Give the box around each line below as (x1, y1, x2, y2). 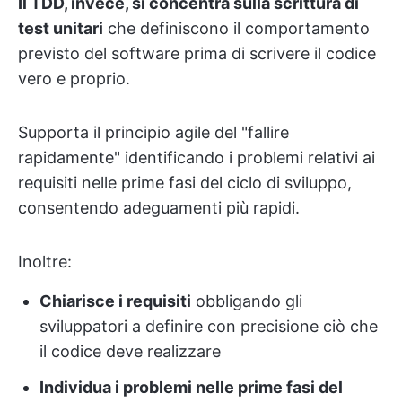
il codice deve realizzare (39, 341, 221, 361)
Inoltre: (18, 251, 72, 271)
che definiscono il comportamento (103, 18, 370, 38)
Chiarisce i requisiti (39, 291, 191, 310)
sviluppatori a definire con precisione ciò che (39, 316, 378, 336)
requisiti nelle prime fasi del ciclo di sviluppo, (18, 172, 352, 192)
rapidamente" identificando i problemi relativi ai (18, 147, 375, 167)
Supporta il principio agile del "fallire (18, 122, 289, 142)
